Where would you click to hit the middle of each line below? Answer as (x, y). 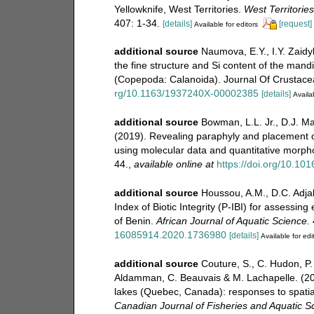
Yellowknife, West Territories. (179, 9)
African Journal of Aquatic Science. (233, 221)
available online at (173, 164)
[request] (295, 23)
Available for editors (226, 24)
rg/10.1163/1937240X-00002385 (186, 94)
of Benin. (135, 221)
